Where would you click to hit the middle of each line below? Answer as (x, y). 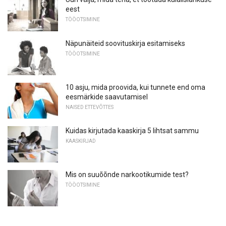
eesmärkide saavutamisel (107, 97)
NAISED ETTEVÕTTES (90, 107)
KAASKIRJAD (81, 141)
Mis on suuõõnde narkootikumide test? (127, 175)
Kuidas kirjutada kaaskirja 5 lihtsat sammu (132, 131)
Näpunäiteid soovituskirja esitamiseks (125, 44)
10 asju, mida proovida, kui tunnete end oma (135, 87)
